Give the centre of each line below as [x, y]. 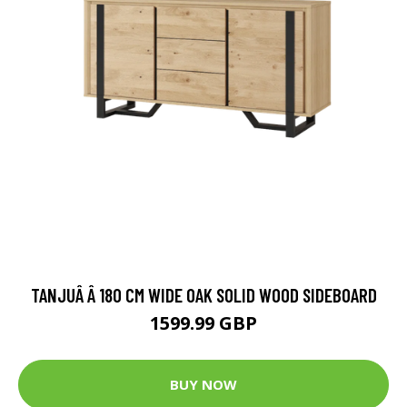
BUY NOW [203, 385]
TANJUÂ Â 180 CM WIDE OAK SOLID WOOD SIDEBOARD [203, 294]
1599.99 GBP [203, 323]
